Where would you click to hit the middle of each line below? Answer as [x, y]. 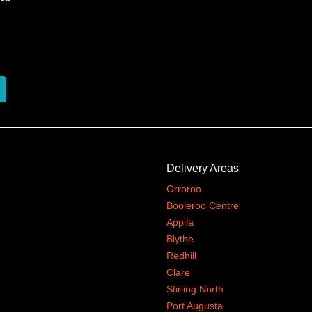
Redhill [181, 256]
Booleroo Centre [203, 205]
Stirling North [195, 289]
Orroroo [184, 189]
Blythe [180, 239]
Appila [180, 222]
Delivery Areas [203, 168]
